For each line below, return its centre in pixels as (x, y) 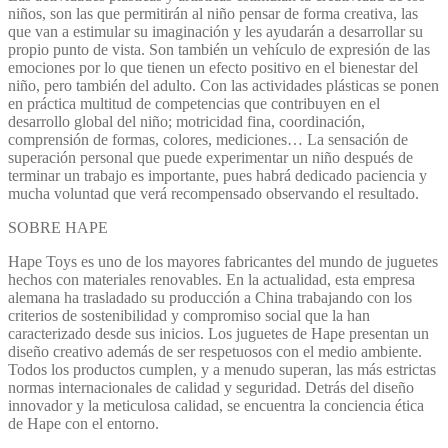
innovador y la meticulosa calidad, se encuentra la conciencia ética (216, 405)
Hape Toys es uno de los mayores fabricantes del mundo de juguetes (223, 261)
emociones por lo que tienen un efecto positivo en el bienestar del (213, 67)
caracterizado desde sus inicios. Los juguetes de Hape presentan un (218, 333)
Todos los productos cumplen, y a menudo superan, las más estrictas (222, 369)
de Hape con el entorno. (83, 423)
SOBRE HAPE (58, 227)
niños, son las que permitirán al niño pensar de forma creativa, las (213, 13)
